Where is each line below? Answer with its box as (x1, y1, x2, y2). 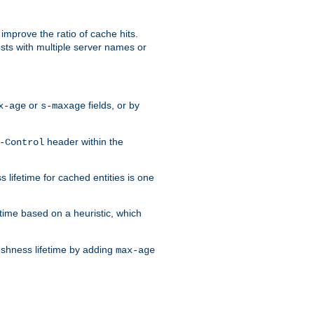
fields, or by (86, 99, 139, 111)
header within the (44, 135, 123, 147)
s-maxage (41, 100, 86, 111)
